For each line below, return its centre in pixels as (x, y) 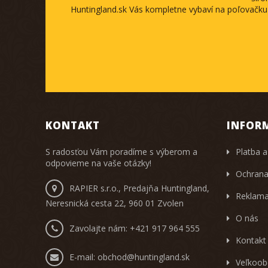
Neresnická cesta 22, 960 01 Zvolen (115, 203)
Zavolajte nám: (100, 229)
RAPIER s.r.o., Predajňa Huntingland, (140, 188)
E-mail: (84, 257)
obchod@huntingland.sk (144, 257)
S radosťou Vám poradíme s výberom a (122, 152)
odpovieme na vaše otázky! (99, 163)
